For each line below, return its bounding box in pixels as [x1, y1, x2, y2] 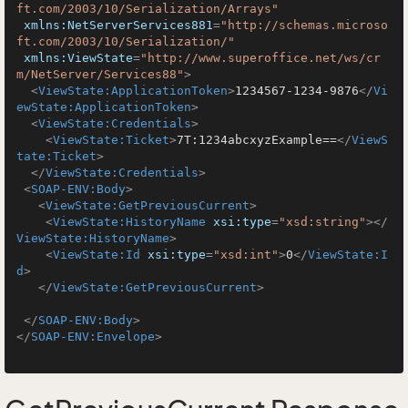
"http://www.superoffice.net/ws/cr [140, 51, 381, 65]
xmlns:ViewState [24, 51, 133, 65]
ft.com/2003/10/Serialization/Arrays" [16, 2, 279, 15]
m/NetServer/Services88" [16, 67, 184, 81]
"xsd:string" [279, 215, 366, 229]
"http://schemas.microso [220, 18, 388, 32]
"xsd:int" [213, 248, 279, 261]
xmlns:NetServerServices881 [24, 18, 213, 32]
